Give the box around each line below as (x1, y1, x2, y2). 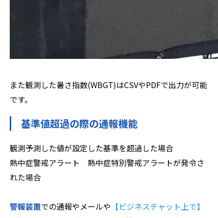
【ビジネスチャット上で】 (111, 200, 204, 213)
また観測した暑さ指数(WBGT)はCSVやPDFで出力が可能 (10, 79, 207, 91)
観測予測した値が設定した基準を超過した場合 (10, 142, 173, 154)
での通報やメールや (41, 200, 111, 213)
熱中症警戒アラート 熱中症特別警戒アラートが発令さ (10, 157, 204, 169)
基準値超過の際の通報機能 (21, 116, 138, 131)
